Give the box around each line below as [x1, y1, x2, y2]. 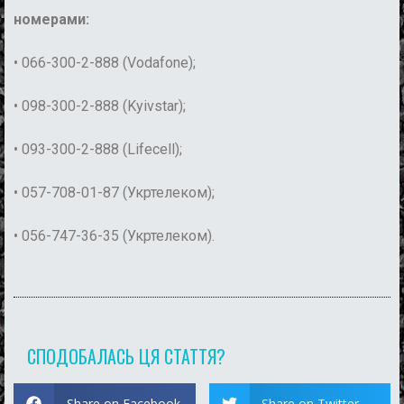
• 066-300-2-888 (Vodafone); [14, 54, 196, 72]
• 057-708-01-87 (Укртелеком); [14, 184, 215, 202]
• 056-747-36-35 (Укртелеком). [14, 227, 215, 245]
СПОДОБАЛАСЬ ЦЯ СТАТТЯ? [27, 343, 225, 371]
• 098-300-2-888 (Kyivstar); [14, 97, 186, 115]
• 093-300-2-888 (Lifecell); [14, 141, 182, 159]
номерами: [14, 11, 89, 29]
